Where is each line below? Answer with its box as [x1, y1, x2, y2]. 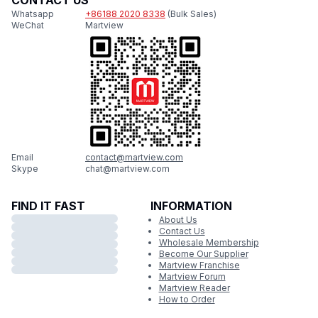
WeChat [11, 20, 44, 31]
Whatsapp [11, 9, 54, 19]
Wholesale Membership [158, 237, 259, 248]
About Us [158, 214, 197, 225]
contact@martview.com [85, 152, 183, 163]
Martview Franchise [158, 260, 240, 270]
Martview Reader [158, 283, 230, 293]
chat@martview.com [85, 163, 170, 174]
